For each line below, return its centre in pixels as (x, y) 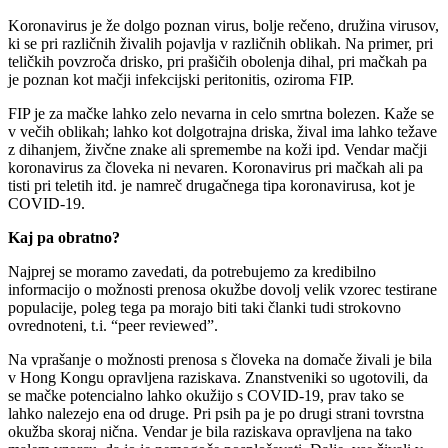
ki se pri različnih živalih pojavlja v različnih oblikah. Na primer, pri (220, 43)
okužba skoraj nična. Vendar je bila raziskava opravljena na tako (210, 431)
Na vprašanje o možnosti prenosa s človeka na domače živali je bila (220, 359)
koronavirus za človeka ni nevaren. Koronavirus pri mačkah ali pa (215, 167)
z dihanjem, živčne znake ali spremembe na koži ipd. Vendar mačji (217, 149)
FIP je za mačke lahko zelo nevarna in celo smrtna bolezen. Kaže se (221, 113)
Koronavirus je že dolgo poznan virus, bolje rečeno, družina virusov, (223, 25)
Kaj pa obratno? (64, 237)
